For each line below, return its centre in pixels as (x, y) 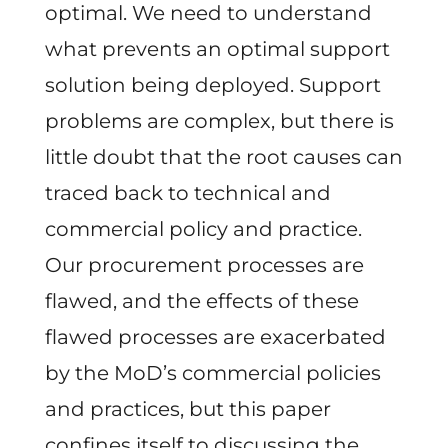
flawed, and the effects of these (201, 300)
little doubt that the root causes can (223, 156)
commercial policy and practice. (203, 228)
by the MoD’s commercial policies (212, 372)
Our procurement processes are (204, 264)
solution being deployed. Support (212, 84)
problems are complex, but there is (219, 120)
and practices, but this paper (187, 408)
